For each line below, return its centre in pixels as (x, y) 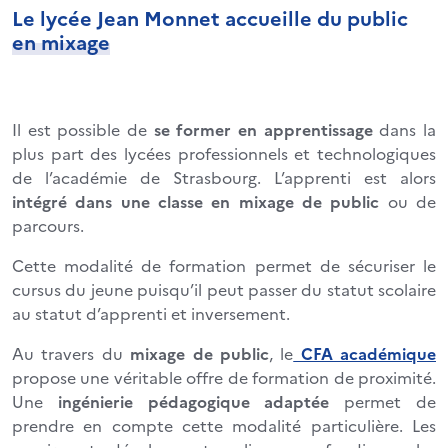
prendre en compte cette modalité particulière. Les (224, 424)
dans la (404, 128)
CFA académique (364, 352)
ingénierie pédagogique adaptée (193, 400)
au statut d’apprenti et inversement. (151, 312)
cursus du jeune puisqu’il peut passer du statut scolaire (224, 288)
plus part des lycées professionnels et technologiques (224, 152)
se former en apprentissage (263, 128)
